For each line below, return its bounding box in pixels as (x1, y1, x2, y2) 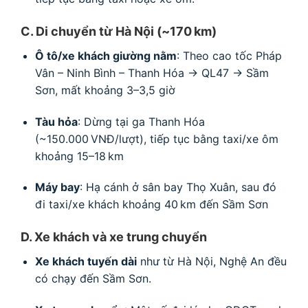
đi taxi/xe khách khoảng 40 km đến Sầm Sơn (34, 197, 268, 212)
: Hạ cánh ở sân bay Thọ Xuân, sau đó (79, 180, 276, 195)
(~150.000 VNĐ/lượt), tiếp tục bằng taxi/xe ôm (34, 131, 278, 146)
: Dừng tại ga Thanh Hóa (77, 114, 205, 129)
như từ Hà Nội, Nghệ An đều (136, 254, 287, 269)
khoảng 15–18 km (34, 148, 124, 163)
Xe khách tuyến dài (34, 254, 137, 269)
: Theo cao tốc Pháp (176, 48, 282, 63)
